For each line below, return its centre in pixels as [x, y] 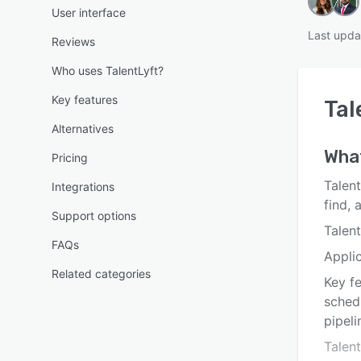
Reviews [73, 41]
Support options [94, 216]
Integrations [83, 187]
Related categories [101, 274]
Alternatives [83, 129]
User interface [89, 12]
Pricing [70, 158]
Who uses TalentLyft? [108, 71]
